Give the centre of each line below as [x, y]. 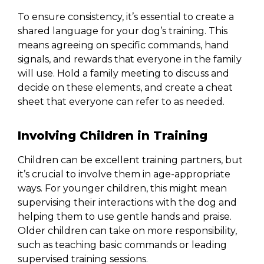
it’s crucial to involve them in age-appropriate [124, 174]
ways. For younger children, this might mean [122, 188]
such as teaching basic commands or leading [122, 245]
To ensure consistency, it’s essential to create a [126, 17]
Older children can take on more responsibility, [127, 230]
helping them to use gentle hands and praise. [125, 216]
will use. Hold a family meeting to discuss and [123, 74]
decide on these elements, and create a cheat [125, 88]
